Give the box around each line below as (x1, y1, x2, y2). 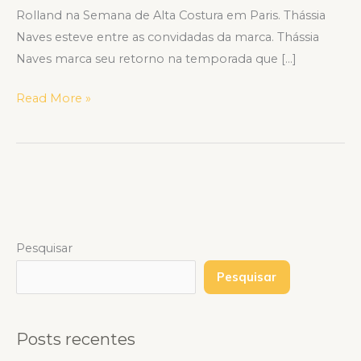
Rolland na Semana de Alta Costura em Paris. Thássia (16, 7, 326, 23)
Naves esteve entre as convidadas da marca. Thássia (16, 29, 319, 44)
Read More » (16, 90, 91, 106)
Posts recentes (16, 330, 135, 349)
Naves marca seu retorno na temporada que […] (16, 51, 297, 66)
